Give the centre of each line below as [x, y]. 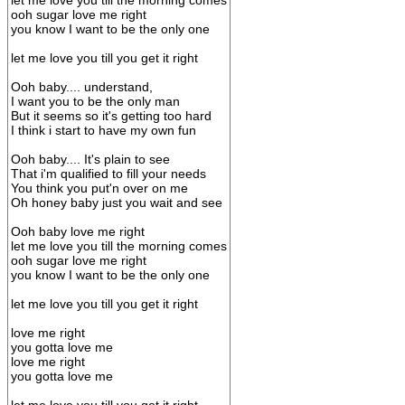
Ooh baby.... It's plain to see [90, 159]
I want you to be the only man [95, 101]
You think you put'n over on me [99, 188]
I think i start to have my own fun [104, 130]
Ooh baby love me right [78, 231]
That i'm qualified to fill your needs [108, 174]
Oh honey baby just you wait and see [117, 202]
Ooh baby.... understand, [82, 87]
